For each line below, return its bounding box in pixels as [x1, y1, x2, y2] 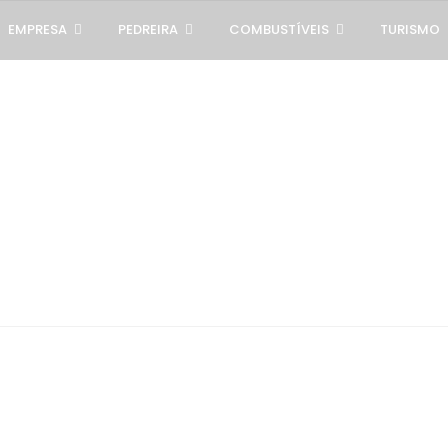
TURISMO [380, 20, 440, 39]
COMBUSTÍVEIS [229, 20, 329, 39]
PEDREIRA [118, 20, 178, 39]
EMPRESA [8, 20, 67, 39]
